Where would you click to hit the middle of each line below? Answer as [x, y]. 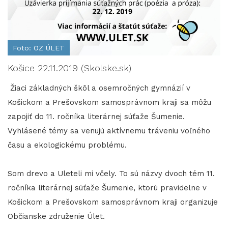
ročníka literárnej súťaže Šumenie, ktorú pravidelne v [107, 188]
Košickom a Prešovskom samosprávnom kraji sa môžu [109, 103]
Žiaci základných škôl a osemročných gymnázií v [99, 88]
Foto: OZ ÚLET [39, 48]
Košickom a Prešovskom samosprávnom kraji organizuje [113, 202]
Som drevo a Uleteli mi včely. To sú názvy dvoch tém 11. [111, 174]
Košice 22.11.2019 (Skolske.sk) [69, 68]
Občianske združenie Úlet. [56, 217]
